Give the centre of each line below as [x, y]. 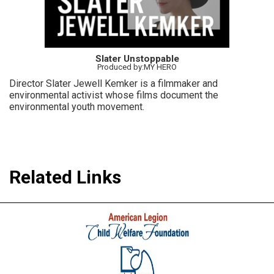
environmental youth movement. [77, 106]
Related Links [65, 177]
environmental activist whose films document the [114, 95]
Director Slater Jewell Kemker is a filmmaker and [113, 83]
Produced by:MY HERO [137, 67]
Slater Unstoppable [137, 58]
